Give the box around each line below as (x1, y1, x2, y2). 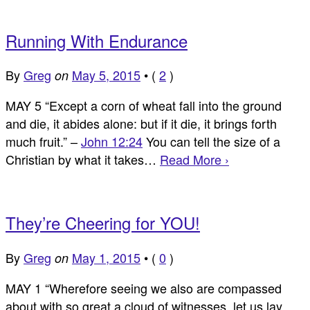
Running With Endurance (6, 28, 188, 53)
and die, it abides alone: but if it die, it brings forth (6, 114, 277, 133)
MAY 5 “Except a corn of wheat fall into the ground (6, 96, 282, 115)
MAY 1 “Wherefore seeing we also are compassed (6, 279, 282, 298)
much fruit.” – (6, 132, 81, 151)
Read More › (160, 150, 229, 169)
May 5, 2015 (72, 66, 140, 84)
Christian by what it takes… (6, 150, 160, 169)
